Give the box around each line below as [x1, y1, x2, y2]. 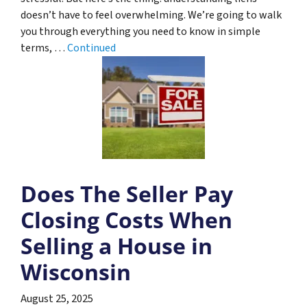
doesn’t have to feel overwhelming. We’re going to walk [21, 7, 282, 23]
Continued [67, 40, 116, 56]
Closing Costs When [21, 204, 232, 234]
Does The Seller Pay [21, 178, 233, 208]
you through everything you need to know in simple [21, 23, 260, 39]
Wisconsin [21, 256, 131, 286]
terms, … [21, 40, 67, 56]
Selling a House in [21, 230, 212, 260]
